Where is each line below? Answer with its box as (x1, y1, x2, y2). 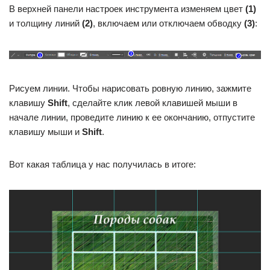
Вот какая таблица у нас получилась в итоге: (9, 159, 196, 169)
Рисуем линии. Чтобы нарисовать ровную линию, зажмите (9, 83, 251, 93)
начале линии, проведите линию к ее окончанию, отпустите (9, 111, 255, 122)
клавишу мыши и (9, 126, 82, 137)
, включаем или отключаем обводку (93, 17, 244, 28)
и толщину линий (9, 17, 82, 28)
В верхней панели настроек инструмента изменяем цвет (9, 3, 245, 14)
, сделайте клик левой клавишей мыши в (67, 97, 237, 108)
